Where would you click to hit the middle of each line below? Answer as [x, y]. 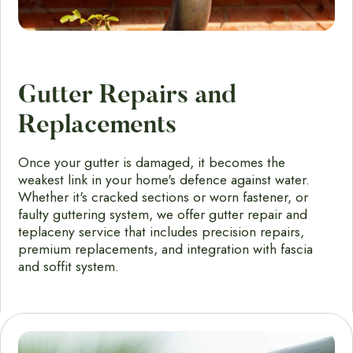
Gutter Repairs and [128, 96]
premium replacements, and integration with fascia [166, 249]
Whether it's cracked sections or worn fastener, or [163, 197]
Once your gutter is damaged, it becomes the [152, 162]
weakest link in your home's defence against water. [164, 179]
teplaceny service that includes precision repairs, [162, 231]
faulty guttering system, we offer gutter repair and [163, 214]
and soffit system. [71, 266]
